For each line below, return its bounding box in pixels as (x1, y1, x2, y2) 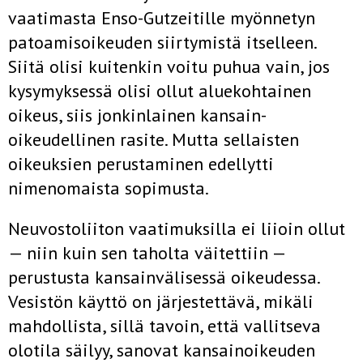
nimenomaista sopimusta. (8, 177, 209, 199)
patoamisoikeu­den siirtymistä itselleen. (8, 31, 316, 53)
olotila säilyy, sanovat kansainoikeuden (8, 339, 315, 361)
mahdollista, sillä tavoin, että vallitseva (8, 314, 321, 337)
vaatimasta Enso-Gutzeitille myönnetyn (8, 6, 315, 29)
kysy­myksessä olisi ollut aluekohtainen (8, 79, 311, 102)
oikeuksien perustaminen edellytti (8, 152, 274, 175)
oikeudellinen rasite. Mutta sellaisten (8, 128, 299, 151)
